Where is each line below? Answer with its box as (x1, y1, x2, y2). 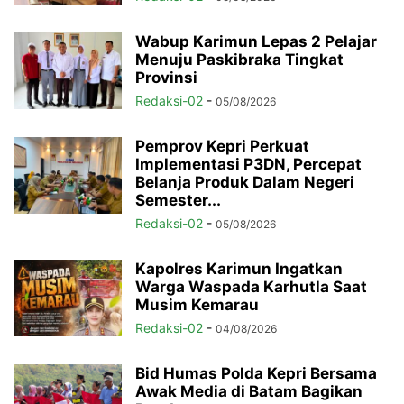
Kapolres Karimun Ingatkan (135, 260, 343, 279)
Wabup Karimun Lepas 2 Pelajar (135, 32, 377, 51)
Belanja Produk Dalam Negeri (135, 173, 354, 192)
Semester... (135, 191, 221, 210)
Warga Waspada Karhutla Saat (135, 278, 367, 297)
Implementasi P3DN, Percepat (135, 155, 362, 174)
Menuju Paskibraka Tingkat (135, 50, 344, 69)
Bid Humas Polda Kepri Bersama (135, 364, 377, 383)
